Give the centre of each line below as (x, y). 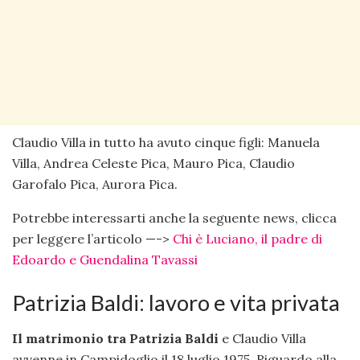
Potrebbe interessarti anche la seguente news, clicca (174, 218)
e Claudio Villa (262, 339)
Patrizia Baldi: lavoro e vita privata (176, 302)
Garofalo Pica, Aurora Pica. (95, 184)
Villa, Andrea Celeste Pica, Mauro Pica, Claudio (153, 164)
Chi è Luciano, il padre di (247, 239)
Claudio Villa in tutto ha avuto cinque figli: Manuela (166, 143)
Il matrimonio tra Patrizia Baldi (115, 339)
